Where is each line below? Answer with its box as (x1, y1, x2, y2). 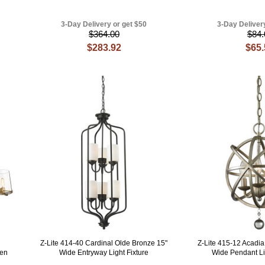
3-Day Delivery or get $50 (61, 20, 147, 29)
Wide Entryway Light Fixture (59, 248, 149, 257)
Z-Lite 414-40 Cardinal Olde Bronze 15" (40, 238, 168, 247)
